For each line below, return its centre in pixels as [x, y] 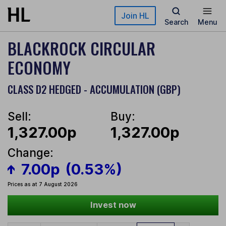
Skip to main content [44, 12]
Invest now [113, 205]
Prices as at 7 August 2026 [43, 184]
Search [176, 22]
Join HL [135, 16]
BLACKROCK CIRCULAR [81, 48]
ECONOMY [39, 67]
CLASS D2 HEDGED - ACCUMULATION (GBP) [94, 89]
